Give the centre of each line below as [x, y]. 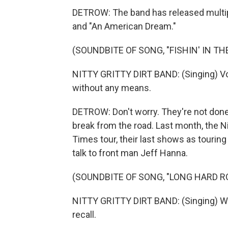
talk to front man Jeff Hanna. [130, 153]
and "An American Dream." [124, 26]
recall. [84, 215]
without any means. [112, 88]
